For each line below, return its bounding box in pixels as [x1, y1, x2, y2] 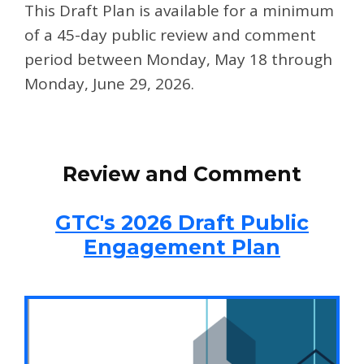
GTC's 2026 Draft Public [55, 210, 309, 235]
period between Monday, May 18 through [24, 49, 332, 70]
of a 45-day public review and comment [24, 24, 316, 45]
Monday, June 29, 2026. [24, 73, 202, 94]
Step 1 [11, 136, 71, 161]
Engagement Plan [84, 235, 280, 259]
